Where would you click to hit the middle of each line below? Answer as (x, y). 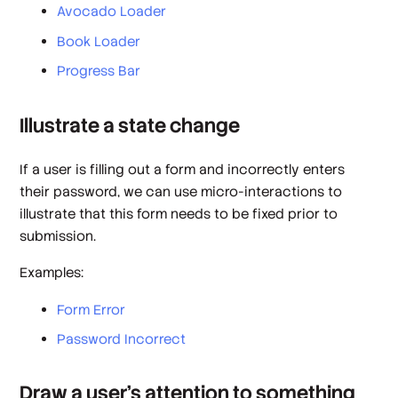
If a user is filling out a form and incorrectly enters (183, 169)
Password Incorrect (122, 338)
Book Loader (99, 41)
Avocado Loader (112, 12)
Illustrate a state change (130, 125)
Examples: (52, 273)
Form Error (92, 309)
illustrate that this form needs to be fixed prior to (179, 213)
